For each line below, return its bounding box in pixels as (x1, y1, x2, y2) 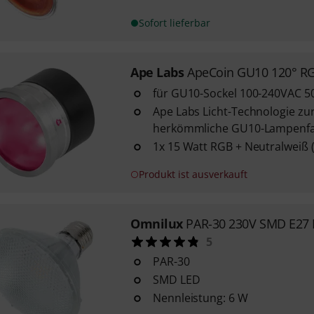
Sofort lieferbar (138, 16, 210, 29)
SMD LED (152, 272, 200, 287)
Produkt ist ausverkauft (138, 168, 247, 181)
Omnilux (130, 215, 183, 232)
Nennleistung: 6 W (152, 290, 248, 306)
